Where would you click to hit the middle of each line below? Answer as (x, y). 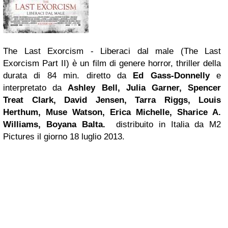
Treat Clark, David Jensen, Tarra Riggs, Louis (112, 100)
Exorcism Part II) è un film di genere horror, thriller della (112, 63)
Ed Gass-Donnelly (168, 76)
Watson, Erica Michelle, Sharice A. (144, 112)
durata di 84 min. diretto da (65, 76)
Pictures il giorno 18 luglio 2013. (64, 137)
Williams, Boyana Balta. (54, 124)
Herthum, (24, 112)
